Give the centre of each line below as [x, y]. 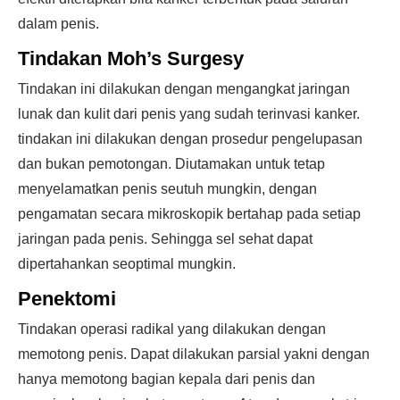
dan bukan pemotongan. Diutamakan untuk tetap [171, 164]
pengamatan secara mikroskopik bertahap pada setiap [189, 214]
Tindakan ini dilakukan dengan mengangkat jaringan [184, 89]
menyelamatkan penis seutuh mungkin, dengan [167, 189]
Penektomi [67, 299]
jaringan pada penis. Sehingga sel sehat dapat [165, 239]
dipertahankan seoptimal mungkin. [127, 264]
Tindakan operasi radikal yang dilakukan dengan [172, 329]
